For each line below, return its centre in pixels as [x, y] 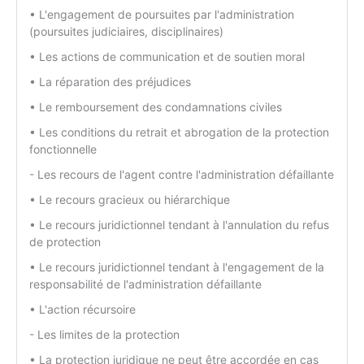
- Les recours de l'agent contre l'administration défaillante [182, 175]
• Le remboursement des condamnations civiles [156, 107]
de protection [65, 242]
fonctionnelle [63, 149]
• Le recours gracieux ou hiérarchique [130, 200]
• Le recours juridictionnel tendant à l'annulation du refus [179, 225]
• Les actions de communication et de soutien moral [167, 57]
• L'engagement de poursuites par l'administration [162, 15]
